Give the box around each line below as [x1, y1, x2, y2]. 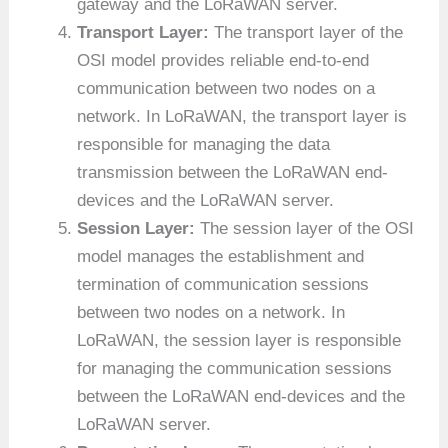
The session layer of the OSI [195, 218, 415, 238]
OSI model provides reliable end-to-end [77, 50, 370, 70]
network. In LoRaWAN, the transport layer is [77, 106, 408, 126]
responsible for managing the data [77, 134, 331, 154]
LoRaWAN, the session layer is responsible [77, 330, 402, 350]
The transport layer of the [209, 22, 404, 42]
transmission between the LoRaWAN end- [77, 162, 389, 182]
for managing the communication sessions [77, 358, 393, 378]
